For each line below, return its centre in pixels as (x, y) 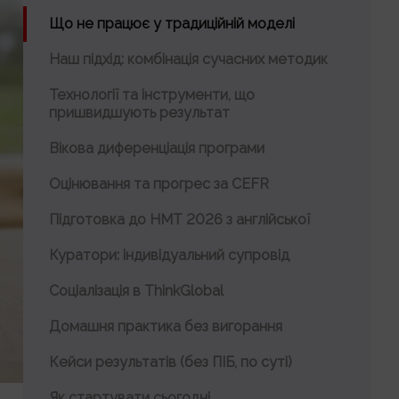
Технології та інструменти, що (152, 95)
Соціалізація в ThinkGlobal (136, 291)
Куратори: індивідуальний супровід (169, 255)
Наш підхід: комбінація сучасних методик (188, 59)
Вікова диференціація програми (157, 148)
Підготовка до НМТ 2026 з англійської (179, 220)
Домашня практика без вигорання (166, 326)
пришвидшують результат (139, 113)
